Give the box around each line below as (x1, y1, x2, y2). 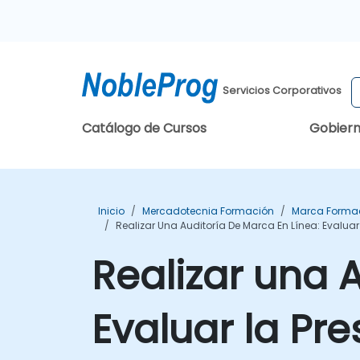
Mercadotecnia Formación (142, 204, 274, 218)
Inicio (98, 204, 125, 218)
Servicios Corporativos (223, 83, 342, 97)
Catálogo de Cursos (82, 119, 207, 137)
